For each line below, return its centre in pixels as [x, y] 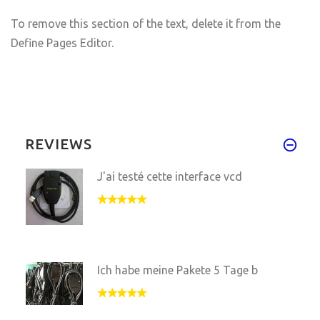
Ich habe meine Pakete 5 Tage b [177, 270]
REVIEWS [59, 144]
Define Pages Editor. [62, 43]
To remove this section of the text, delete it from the [146, 24]
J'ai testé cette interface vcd [170, 176]
